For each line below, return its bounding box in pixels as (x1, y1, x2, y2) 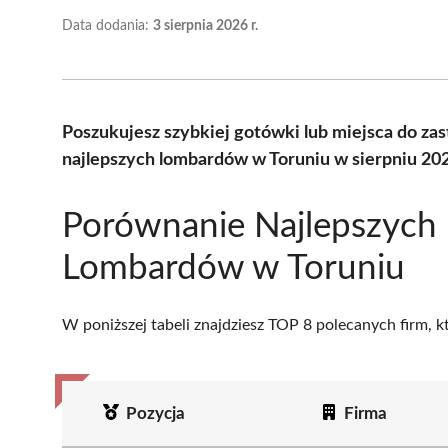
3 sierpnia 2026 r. (153, 18, 258, 33)
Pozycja (125, 404, 185, 422)
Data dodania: (62, 18, 153, 33)
